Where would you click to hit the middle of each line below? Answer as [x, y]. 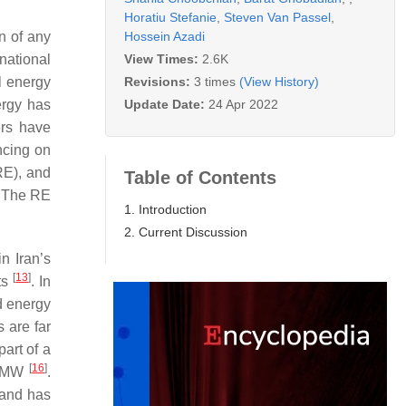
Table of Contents [200, 177]
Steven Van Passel [277, 17]
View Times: [163, 58]
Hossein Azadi [164, 36]
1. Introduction [165, 209]
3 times [215, 81]
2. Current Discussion [186, 232]
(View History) [279, 81]
